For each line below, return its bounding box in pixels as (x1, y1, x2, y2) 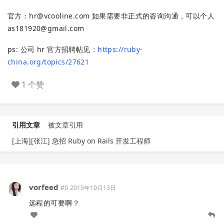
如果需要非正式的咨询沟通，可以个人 (89, 10, 215, 20)
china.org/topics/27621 (7, 56, 89, 66)
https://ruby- (97, 44, 143, 54)
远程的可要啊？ (29, 197, 79, 207)
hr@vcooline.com (29, 10, 90, 20)
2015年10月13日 (70, 183, 116, 192)
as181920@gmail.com (7, 23, 84, 33)
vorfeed (29, 181, 58, 192)
